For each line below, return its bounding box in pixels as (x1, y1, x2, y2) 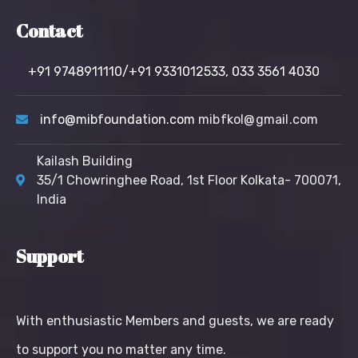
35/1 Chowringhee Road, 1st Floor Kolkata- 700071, (37, 173, 341, 189)
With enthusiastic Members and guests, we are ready (16, 313, 334, 329)
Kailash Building (37, 153, 133, 169)
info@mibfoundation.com (40, 112, 198, 128)
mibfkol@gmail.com (198, 112, 319, 128)
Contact (16, 19, 82, 43)
